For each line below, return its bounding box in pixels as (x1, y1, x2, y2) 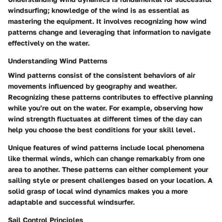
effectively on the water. (8, 39, 90, 47)
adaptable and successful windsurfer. (8, 198, 135, 206)
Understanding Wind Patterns (8, 56, 108, 65)
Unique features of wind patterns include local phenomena (8, 143, 204, 152)
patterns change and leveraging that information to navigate (8, 28, 211, 36)
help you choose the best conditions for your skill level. (8, 125, 195, 134)
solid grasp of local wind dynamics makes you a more (8, 187, 188, 195)
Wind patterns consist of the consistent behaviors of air (8, 71, 195, 79)
